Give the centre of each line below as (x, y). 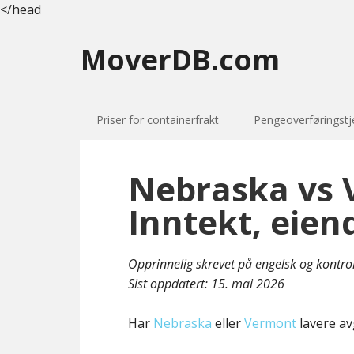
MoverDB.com (180, 60)
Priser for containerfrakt (158, 120)
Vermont (270, 323)
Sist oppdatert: (169, 284)
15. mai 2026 (248, 284)
